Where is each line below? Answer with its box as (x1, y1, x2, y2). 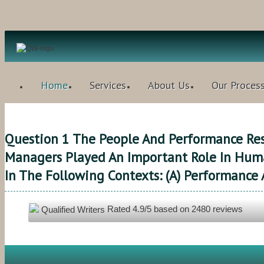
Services (90, 78, 126, 92)
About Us (148, 78, 190, 92)
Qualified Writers (39, 204, 105, 215)
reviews (210, 204, 243, 214)
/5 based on (144, 204, 192, 214)
